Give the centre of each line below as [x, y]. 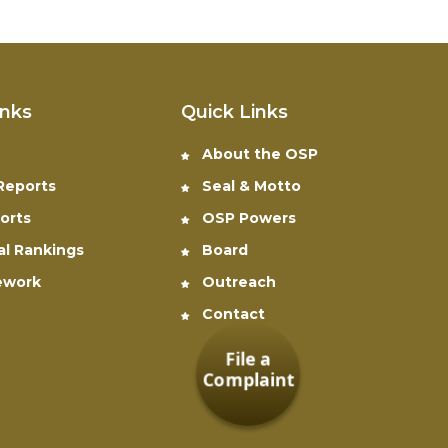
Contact [231, 313]
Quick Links [234, 111]
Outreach [237, 281]
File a [248, 359]
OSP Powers [247, 217]
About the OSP [258, 153]
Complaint [248, 379]
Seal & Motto [249, 185]
